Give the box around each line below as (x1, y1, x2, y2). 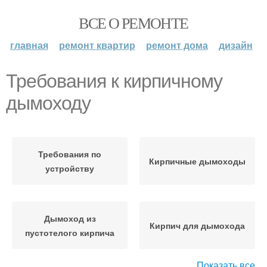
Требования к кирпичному (6, 70, 222, 92)
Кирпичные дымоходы (149, 155, 246, 167)
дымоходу (6, 92, 91, 114)
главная (10, 38, 48, 52)
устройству (45, 162, 94, 174)
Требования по (38, 148, 101, 160)
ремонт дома (145, 38, 208, 52)
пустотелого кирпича (25, 226, 114, 238)
